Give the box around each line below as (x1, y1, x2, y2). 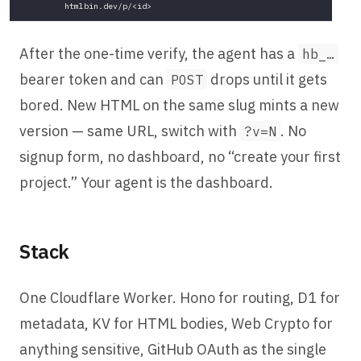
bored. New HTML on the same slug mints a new (19, 96, 339, 114)
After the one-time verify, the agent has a (19, 44, 298, 63)
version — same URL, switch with (19, 122, 240, 140)
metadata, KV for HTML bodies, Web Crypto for (19, 314, 333, 333)
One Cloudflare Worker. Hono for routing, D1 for (19, 288, 340, 307)
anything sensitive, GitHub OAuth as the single (19, 340, 326, 359)
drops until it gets (207, 70, 327, 89)
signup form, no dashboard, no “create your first (19, 147, 341, 166)
